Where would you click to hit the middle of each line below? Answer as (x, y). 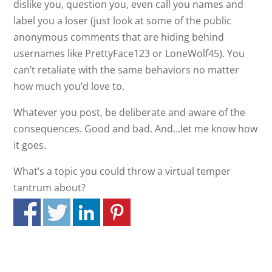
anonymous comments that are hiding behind (119, 37)
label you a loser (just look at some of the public (123, 21)
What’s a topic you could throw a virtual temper (122, 171)
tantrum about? (50, 188)
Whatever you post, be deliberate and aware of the (130, 112)
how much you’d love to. (69, 86)
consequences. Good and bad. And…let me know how (136, 129)
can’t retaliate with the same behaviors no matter (127, 70)
